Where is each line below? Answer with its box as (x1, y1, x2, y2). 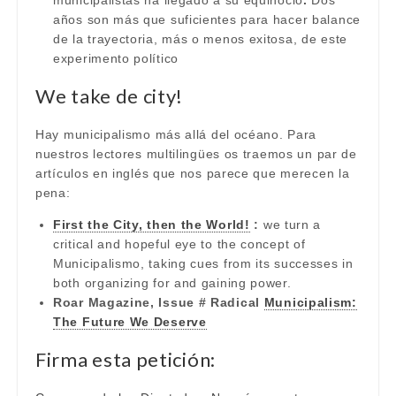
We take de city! (35, 84, 184, 108)
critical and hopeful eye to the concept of (53, 237, 306, 251)
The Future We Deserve (53, 315, 207, 329)
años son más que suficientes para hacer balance (53, 12, 361, 27)
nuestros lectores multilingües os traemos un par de (35, 147, 357, 161)
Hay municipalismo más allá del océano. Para (35, 127, 317, 141)
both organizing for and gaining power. (53, 276, 292, 290)
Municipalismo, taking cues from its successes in (53, 256, 354, 270)
